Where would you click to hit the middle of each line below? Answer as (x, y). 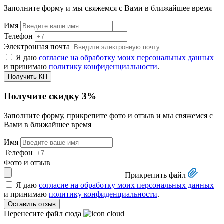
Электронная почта (37, 46)
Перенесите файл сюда (43, 213)
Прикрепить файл (155, 175)
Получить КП (28, 76)
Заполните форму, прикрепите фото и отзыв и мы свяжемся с (108, 115)
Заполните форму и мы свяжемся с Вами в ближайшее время (108, 8)
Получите (26, 96)
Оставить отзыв (32, 204)
